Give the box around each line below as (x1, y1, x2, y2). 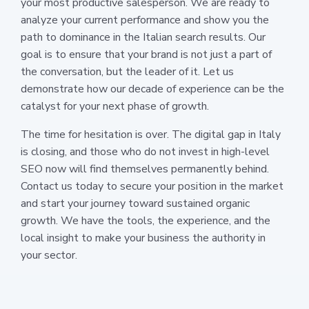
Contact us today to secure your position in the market (21, 178, 283, 194)
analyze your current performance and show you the (21, 12, 269, 28)
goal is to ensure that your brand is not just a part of (21, 46, 272, 62)
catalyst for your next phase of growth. (21, 98, 209, 114)
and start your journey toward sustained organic (21, 195, 250, 211)
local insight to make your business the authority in (21, 230, 266, 246)
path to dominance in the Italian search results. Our (21, 29, 266, 45)
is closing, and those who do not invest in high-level (21, 143, 270, 159)
